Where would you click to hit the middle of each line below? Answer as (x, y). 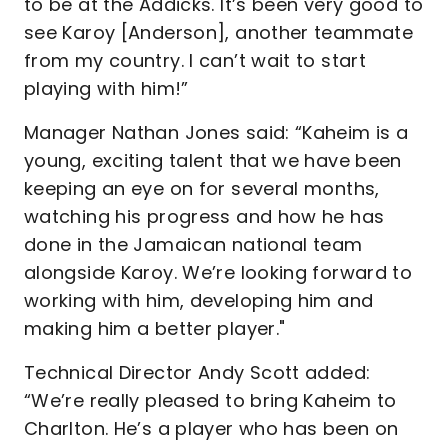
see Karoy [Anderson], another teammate (219, 32)
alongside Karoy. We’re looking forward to (218, 272)
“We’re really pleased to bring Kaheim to (210, 400)
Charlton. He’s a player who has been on (211, 428)
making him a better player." (155, 328)
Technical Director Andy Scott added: (197, 372)
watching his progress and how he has (204, 216)
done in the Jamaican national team (193, 244)
